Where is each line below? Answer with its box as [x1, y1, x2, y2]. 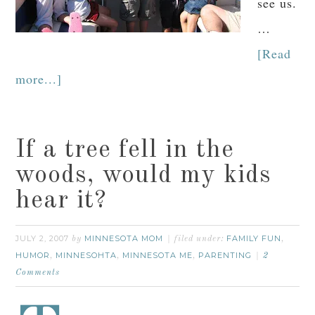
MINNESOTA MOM [84, 233, 164, 243]
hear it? [15, 188, 108, 214]
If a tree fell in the [15, 138, 235, 163]
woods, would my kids [15, 163, 272, 188]
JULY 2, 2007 [15, 233, 70, 243]
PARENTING [198, 250, 252, 260]
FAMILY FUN [226, 233, 282, 243]
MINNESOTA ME [122, 250, 193, 260]
